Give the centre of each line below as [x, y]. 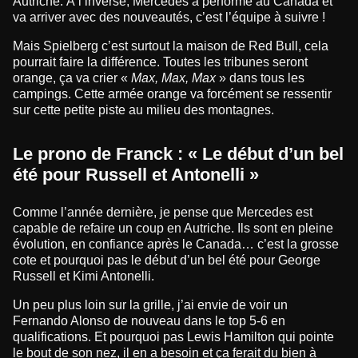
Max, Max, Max [173, 78]
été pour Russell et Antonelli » [136, 175]
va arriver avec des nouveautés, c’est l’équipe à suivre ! [169, 17]
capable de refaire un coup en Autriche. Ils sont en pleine [173, 228]
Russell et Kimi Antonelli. [84, 276]
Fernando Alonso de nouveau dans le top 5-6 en [149, 321]
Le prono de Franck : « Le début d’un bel [178, 154]
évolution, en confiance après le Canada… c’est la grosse [176, 244]
